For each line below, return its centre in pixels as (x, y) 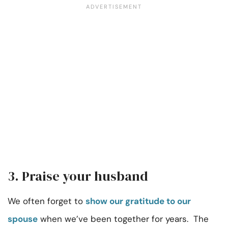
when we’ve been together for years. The (123, 219)
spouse (23, 219)
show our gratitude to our (138, 201)
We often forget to (47, 201)
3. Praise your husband (78, 176)
